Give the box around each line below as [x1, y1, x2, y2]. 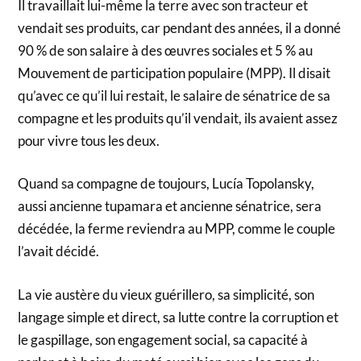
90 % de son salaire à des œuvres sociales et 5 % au [18, 41, 313, 59]
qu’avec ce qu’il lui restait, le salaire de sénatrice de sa [18, 86, 331, 104]
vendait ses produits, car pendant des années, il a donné [18, 19, 342, 36]
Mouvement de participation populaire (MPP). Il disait [18, 64, 331, 81]
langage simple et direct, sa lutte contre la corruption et [18, 308, 339, 326]
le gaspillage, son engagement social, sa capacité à [18, 330, 309, 348]
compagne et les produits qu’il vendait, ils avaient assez [18, 109, 338, 127]
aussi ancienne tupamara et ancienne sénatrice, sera [18, 197, 322, 215]
